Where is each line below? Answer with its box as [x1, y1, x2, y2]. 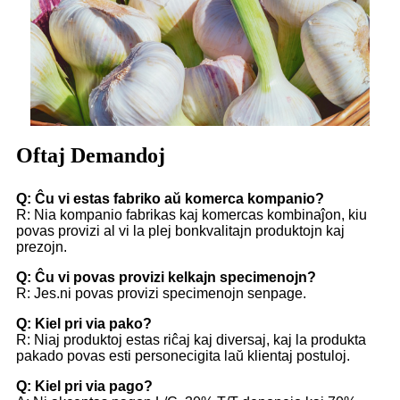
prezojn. [16, 239, 67, 255]
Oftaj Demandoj [16, 144, 165, 168]
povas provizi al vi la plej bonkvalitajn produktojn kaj [16, 223, 345, 239]
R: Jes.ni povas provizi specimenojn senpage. [16, 286, 306, 302]
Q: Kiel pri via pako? [16, 316, 152, 332]
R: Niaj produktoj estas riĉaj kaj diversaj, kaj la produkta [16, 332, 366, 348]
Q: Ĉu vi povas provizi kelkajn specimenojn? [16, 270, 316, 286]
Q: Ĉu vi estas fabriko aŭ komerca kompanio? [16, 191, 324, 207]
